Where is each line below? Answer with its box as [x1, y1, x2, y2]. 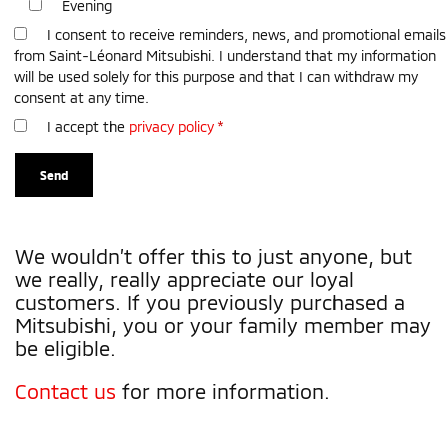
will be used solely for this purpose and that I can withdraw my [14, 67, 418, 85]
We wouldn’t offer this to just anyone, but [15, 243, 412, 268]
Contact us [15, 378, 116, 403]
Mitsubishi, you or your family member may [15, 312, 431, 337]
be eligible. [15, 335, 116, 360]
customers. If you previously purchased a [15, 289, 405, 314]
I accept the [47, 117, 129, 135]
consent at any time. [14, 88, 149, 106]
